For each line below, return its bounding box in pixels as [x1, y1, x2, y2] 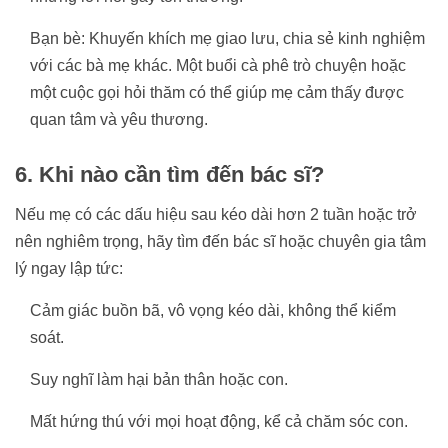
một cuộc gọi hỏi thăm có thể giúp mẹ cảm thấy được [30, 83, 404, 101]
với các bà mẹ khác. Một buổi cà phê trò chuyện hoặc [30, 56, 406, 74]
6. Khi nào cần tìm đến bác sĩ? [15, 161, 324, 187]
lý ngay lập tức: [15, 259, 123, 277]
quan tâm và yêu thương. [30, 110, 208, 128]
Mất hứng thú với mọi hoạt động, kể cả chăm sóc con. [30, 412, 408, 430]
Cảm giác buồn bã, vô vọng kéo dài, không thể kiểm [30, 301, 396, 319]
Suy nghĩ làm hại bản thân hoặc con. [30, 370, 288, 388]
